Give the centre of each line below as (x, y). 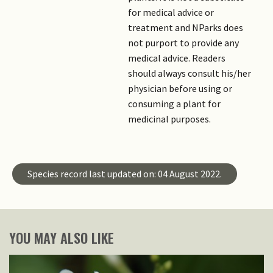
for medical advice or (171, 12)
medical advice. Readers (177, 58)
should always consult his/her (190, 73)
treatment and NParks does (186, 27)
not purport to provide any (183, 42)
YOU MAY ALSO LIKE (62, 237)
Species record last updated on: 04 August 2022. (125, 173)
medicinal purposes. (169, 119)
